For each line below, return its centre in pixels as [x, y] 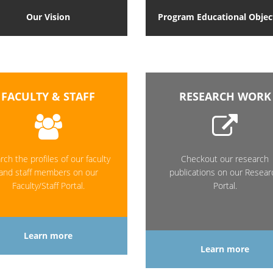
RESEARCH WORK [225, 97]
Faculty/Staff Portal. [48, 186]
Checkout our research [225, 159]
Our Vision [48, 17]
